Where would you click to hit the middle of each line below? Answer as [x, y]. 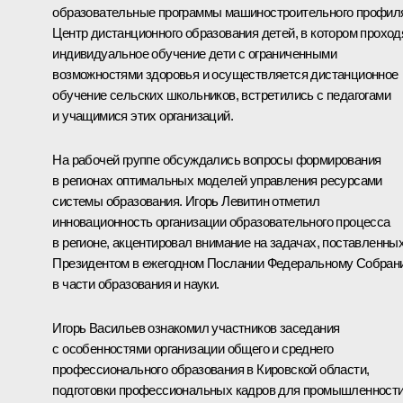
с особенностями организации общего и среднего [193, 349]
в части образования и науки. [136, 284]
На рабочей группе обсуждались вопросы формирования [217, 160]
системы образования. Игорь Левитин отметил [186, 201]
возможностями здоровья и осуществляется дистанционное [225, 75]
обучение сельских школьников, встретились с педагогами [221, 95]
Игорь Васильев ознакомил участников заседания [196, 328]
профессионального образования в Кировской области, [211, 370]
